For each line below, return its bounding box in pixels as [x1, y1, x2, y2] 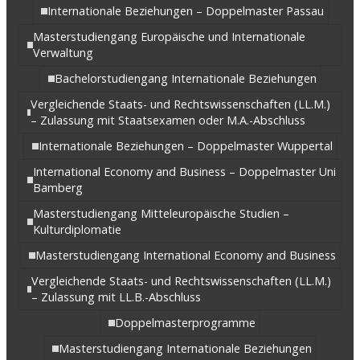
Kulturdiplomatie [32, 221, 121, 237]
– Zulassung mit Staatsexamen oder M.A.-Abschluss [31, 112, 306, 128]
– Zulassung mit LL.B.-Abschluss [31, 288, 202, 305]
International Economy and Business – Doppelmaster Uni [32, 163, 336, 179]
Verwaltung [33, 44, 94, 60]
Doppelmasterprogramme [115, 314, 256, 330]
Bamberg [32, 179, 83, 195]
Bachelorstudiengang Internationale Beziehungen [54, 70, 317, 86]
